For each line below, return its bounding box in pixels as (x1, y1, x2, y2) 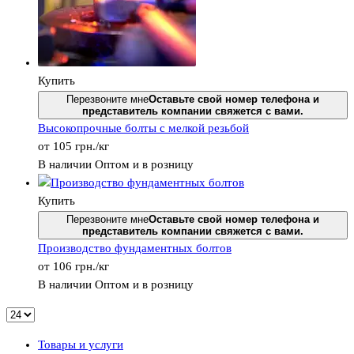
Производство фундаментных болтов (38, 242, 232, 255)
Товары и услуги (38, 338, 123, 352)
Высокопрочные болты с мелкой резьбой (38, 122, 249, 135)
